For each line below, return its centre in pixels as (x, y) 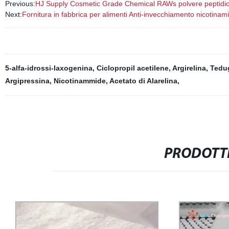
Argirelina (189, 68)
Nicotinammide (79, 81)
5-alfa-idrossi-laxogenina (49, 68)
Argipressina (27, 81)
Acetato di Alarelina (143, 81)
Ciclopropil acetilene (132, 68)
